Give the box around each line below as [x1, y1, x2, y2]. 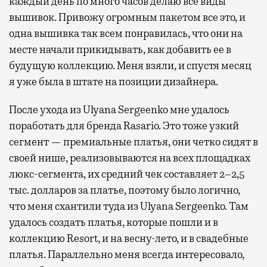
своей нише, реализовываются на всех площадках [9, 151, 250, 164]
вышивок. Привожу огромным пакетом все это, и [9, 10, 246, 24]
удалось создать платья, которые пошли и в [9, 215, 218, 229]
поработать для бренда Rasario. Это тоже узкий [9, 119, 239, 132]
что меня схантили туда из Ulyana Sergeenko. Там [9, 199, 249, 213]
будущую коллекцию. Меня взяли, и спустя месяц [9, 58, 252, 72]
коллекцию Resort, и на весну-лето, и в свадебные [9, 231, 249, 245]
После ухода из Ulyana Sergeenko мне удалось [9, 103, 229, 116]
